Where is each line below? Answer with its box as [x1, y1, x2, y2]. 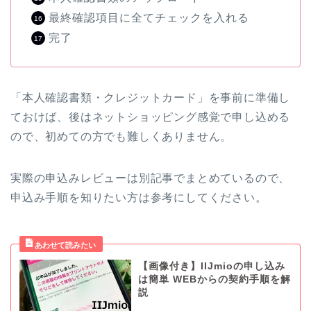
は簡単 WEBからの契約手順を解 [137, 274, 291, 285]
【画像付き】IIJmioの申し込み [137, 261, 285, 272]
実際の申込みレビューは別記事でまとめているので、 [10, 172, 291, 185]
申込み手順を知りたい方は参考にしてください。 [10, 192, 267, 204]
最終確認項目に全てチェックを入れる [49, 12, 249, 24]
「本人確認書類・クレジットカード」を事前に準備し [10, 92, 291, 104]
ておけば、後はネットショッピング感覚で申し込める [10, 111, 291, 124]
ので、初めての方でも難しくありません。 [10, 131, 233, 143]
